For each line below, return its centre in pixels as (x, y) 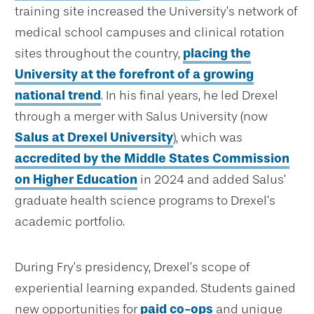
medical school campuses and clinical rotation (150, 33)
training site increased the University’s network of (156, 12)
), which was (208, 138)
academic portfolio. (70, 222)
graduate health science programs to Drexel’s (145, 201)
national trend (58, 96)
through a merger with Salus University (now (141, 117)
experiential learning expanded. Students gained (155, 288)
